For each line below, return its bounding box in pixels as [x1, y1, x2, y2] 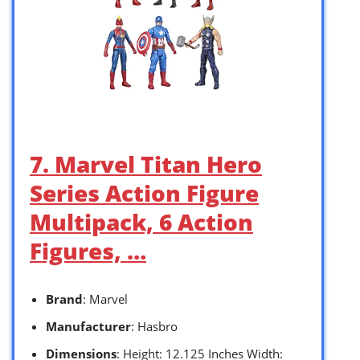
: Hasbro [131, 317, 178, 334]
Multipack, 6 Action [30, 206, 253, 237]
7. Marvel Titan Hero [30, 148, 262, 179]
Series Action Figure [30, 177, 259, 208]
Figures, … [30, 235, 146, 266]
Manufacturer [46, 317, 131, 334]
